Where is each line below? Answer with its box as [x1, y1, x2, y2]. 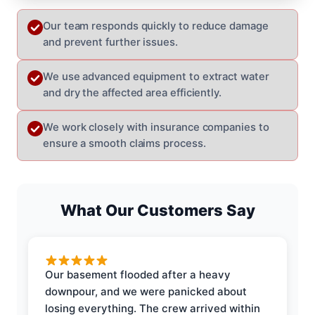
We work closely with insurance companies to [43, 120, 269, 134]
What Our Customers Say [60, 200, 255, 219]
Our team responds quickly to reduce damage [43, 19, 269, 32]
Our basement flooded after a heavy [45, 267, 231, 281]
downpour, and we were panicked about [45, 284, 247, 298]
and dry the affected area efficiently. [43, 86, 221, 99]
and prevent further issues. [43, 35, 178, 49]
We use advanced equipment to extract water [43, 70, 269, 83]
